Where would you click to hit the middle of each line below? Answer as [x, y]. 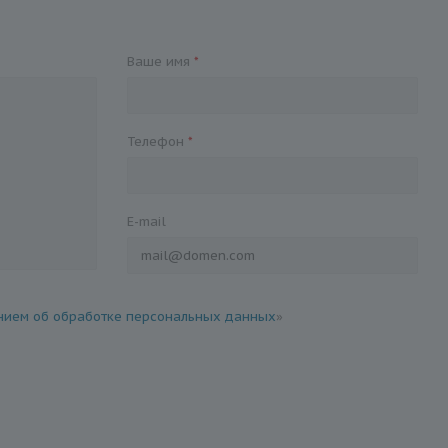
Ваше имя [161, 61]
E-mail [147, 221]
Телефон [158, 141]
